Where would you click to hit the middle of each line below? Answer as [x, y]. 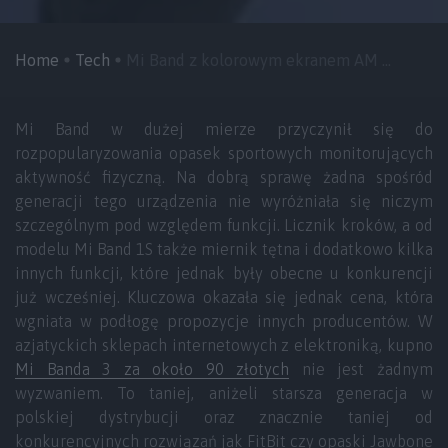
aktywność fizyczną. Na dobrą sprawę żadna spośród [224, 177]
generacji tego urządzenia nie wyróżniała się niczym [224, 201]
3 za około [147, 369]
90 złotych [247, 369]
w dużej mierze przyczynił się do [261, 129]
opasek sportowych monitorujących [297, 153]
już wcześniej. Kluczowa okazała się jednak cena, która [224, 297]
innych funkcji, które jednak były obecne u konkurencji [224, 273]
